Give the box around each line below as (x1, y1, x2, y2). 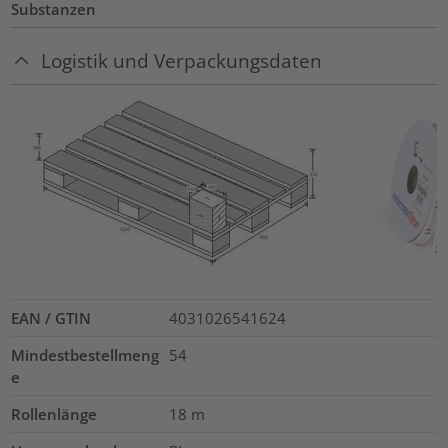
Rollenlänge (11, 403, 98, 424)
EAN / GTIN (11, 307, 92, 328)
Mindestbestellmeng (11, 344, 160, 365)
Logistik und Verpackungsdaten (41, 48, 323, 74)
